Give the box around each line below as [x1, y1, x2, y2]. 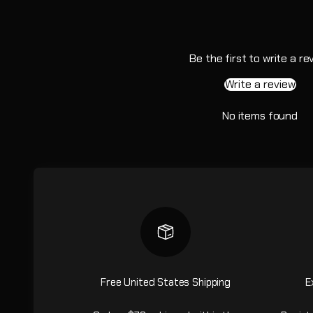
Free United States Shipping [101, 275, 231, 289]
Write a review [224, 76, 296, 92]
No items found [222, 108, 298, 123]
